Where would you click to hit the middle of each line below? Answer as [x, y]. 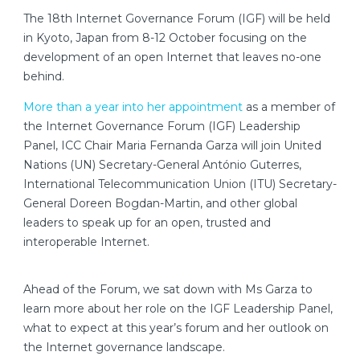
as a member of [289, 107]
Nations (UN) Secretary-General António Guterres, [162, 165]
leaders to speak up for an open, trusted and [147, 223]
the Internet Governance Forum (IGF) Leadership [162, 127]
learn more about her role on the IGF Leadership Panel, [178, 309]
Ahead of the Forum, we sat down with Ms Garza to [168, 290]
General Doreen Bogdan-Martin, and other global [160, 204]
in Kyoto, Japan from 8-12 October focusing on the [165, 38]
